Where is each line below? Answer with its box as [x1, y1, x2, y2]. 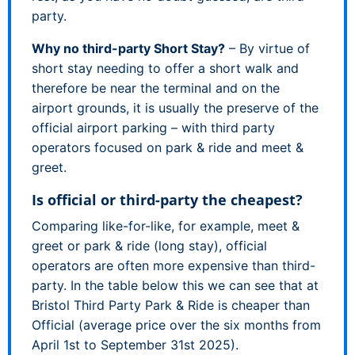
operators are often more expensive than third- [32, 257, 315, 273]
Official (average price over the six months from [32, 316, 321, 333]
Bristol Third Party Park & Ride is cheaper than [32, 296, 310, 313]
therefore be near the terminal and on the [32, 79, 280, 96]
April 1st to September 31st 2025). [32, 336, 239, 353]
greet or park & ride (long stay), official [32, 237, 267, 254]
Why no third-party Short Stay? [32, 40, 225, 56]
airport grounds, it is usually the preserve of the [32, 99, 319, 116]
